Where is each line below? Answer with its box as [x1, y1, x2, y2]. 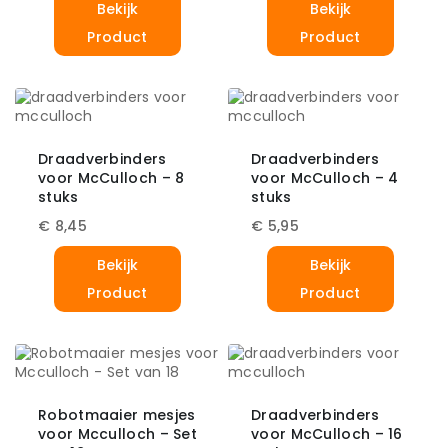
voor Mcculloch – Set [38, 424, 198, 445]
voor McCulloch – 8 [38, 168, 185, 189]
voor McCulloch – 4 [251, 168, 399, 189]
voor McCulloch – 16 [251, 424, 403, 445]
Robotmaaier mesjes [38, 405, 196, 426]
